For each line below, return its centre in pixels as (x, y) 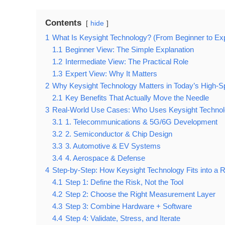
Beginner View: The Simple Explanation (130, 50)
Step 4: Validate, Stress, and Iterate (123, 218)
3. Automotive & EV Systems (113, 146)
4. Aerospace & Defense (105, 158)
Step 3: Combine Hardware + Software (129, 206)
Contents (63, 23)
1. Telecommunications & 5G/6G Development (141, 122)
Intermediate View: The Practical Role (127, 62)
